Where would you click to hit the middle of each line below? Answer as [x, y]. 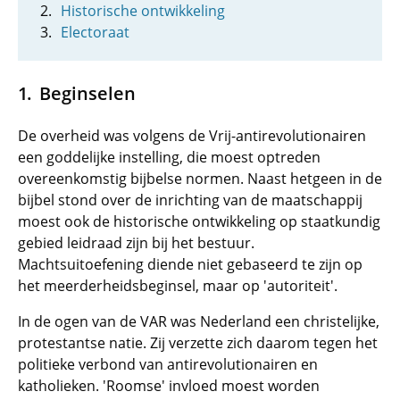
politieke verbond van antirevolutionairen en [168, 364]
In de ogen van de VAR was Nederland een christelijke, [199, 321]
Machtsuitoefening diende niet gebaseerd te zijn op [190, 264]
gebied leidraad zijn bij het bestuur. [136, 243]
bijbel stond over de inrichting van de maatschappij [190, 200]
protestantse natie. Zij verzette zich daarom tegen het [198, 343]
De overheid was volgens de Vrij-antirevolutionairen [192, 136]
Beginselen [87, 93]
